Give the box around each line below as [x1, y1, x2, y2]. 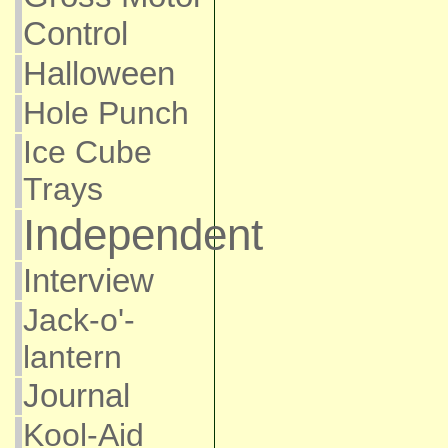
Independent [22, 210, 263, 259]
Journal [22, 378, 130, 414]
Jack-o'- [22, 302, 135, 338]
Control [22, 15, 128, 52]
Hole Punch [22, 95, 189, 131]
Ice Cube [22, 134, 152, 170]
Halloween [22, 55, 175, 92]
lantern [22, 339, 122, 375]
